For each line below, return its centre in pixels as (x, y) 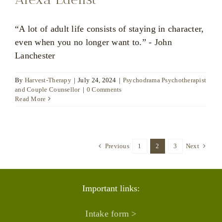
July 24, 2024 (97, 80)
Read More (30, 99)
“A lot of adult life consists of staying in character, (110, 28)
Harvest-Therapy (48, 80)
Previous (117, 146)
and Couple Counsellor (48, 89)
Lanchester (35, 55)
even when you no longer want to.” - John (93, 42)
